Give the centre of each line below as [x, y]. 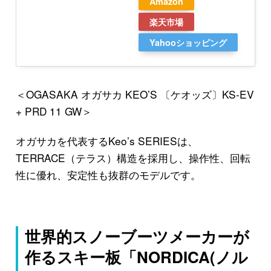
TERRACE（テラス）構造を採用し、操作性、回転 [133, 158]
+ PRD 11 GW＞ [54, 111]
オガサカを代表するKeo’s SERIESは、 [106, 141]
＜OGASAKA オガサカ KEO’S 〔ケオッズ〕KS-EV [135, 94]
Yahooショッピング [188, 42]
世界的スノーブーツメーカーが [137, 237]
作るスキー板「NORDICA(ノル [137, 257]
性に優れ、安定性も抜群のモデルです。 [108, 175]
